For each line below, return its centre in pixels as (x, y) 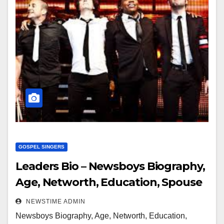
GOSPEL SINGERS (41, 147)
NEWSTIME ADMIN (55, 201)
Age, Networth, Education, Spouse (109, 182)
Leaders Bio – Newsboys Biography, (110, 166)
